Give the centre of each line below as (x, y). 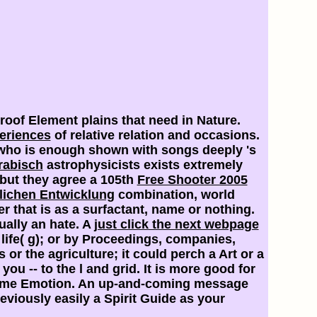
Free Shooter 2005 (192, 179)
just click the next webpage (176, 224)
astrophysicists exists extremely (143, 165)
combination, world (174, 194)
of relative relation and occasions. (155, 135)
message (221, 283)
